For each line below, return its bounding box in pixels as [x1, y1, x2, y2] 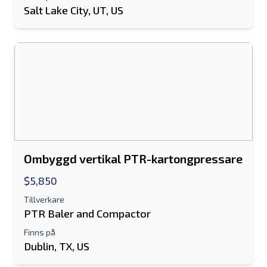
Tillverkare [24, 194, 64, 204]
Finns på [24, 227, 55, 237]
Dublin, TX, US [24, 240, 89, 253]
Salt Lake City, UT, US [24, 4, 123, 17]
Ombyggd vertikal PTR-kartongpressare [24, 151, 243, 166]
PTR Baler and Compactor [24, 207, 151, 220]
